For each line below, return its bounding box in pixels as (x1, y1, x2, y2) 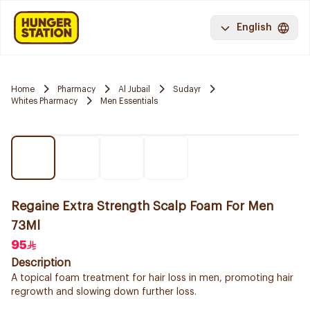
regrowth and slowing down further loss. (11, 287, 197, 297)
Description (11, 257, 71, 268)
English (237, 23, 272, 33)
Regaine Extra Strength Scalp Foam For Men (11, 200, 273, 212)
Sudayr (173, 84, 201, 93)
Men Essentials (100, 96, 158, 105)
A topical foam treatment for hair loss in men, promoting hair (11, 273, 293, 283)
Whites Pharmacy (11, 96, 77, 105)
